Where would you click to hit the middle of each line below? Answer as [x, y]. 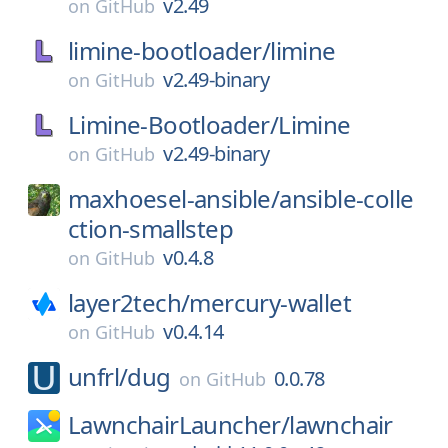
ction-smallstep [150, 228]
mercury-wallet [270, 302]
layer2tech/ [129, 302]
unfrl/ [98, 376]
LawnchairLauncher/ [179, 424]
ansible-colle [346, 198]
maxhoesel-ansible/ [174, 198]
